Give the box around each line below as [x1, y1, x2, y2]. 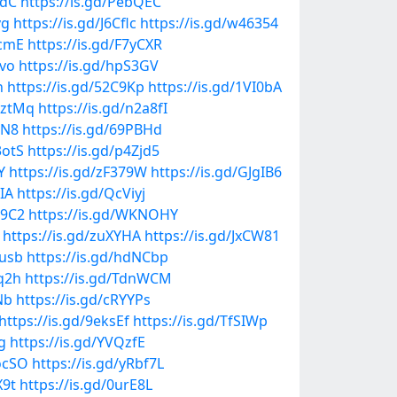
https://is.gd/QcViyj [17, 183, 145, 203]
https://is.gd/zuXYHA [3, 226, 141, 245]
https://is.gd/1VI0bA [148, 77, 282, 97]
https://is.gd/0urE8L [19, 375, 152, 394]
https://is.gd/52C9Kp [7, 77, 144, 97]
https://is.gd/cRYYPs [16, 290, 151, 309]
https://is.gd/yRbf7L [32, 354, 164, 373]
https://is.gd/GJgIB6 [151, 162, 282, 182]
